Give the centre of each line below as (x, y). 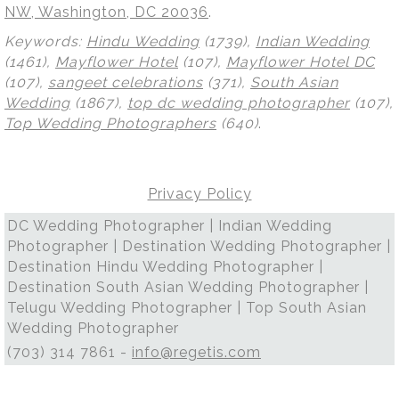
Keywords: (45, 41)
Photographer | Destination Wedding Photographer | (199, 246)
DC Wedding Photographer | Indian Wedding (170, 225)
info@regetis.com (196, 352)
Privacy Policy (199, 193)
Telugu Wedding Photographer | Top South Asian (187, 307)
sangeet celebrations (126, 82)
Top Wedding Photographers (110, 123)
